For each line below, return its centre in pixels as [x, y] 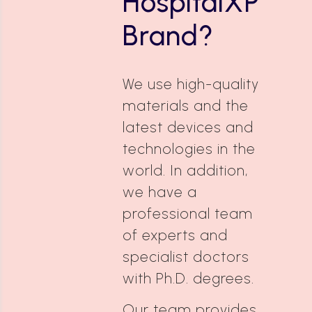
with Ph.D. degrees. [188, 278]
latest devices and [188, 127]
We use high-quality [191, 84]
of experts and [175, 235]
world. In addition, [186, 170]
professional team [188, 213]
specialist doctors [186, 257]
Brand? [168, 36]
